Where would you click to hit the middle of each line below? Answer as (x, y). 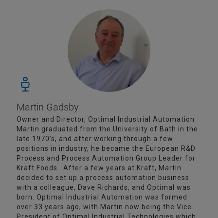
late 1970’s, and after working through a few (95, 139)
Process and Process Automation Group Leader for (106, 158)
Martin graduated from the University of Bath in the (107, 129)
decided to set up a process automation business (103, 178)
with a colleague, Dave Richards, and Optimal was (104, 187)
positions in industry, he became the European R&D (106, 148)
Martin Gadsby (48, 107)
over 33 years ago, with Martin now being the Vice (104, 207)
